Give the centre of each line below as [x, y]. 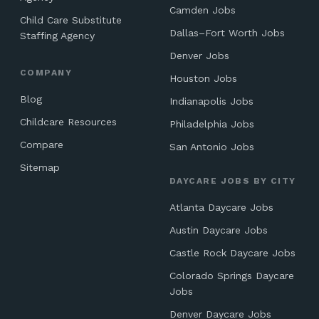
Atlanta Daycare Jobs [221, 207]
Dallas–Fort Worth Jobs [227, 33]
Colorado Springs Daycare [232, 276]
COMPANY [46, 73]
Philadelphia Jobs [212, 124]
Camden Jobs [203, 10]
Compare [42, 145]
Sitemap [40, 167]
